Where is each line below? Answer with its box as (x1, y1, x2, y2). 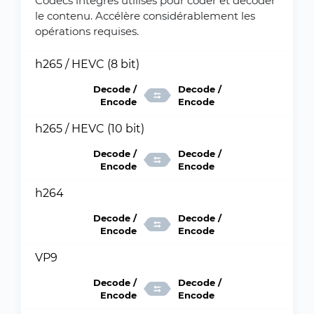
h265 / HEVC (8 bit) (35, 57, 139, 71)
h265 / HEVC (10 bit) (35, 122, 144, 135)
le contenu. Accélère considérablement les (35, 9, 255, 22)
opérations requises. (35, 25, 139, 38)
